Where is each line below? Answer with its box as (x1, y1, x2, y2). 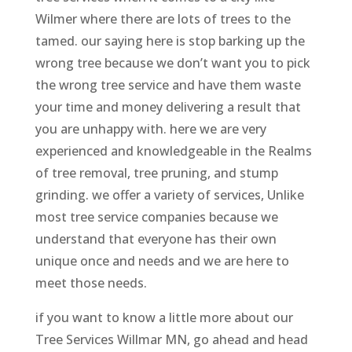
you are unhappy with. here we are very (35, 119, 266, 137)
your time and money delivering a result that (35, 97, 301, 115)
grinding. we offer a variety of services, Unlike (35, 185, 304, 203)
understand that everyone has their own (35, 229, 277, 247)
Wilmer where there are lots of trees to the (35, 9, 291, 27)
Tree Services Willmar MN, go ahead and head (35, 330, 308, 348)
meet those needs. (35, 273, 147, 291)
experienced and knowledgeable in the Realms (35, 141, 312, 159)
